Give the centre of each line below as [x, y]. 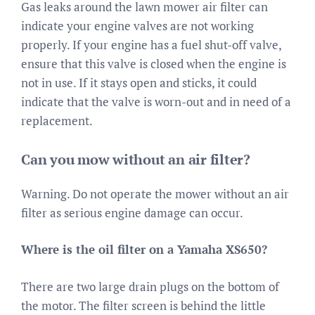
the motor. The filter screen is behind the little [143, 305]
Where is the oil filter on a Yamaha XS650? [144, 249]
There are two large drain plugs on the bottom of [150, 286]
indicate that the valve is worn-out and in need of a [156, 102]
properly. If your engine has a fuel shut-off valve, [151, 45]
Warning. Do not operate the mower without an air [155, 193]
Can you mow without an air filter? [136, 159]
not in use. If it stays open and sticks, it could [139, 83]
